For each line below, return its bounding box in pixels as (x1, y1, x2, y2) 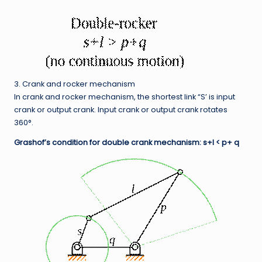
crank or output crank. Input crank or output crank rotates (14, 105, 227, 115)
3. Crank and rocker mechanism (14, 79, 135, 89)
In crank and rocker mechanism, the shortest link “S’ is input (14, 92, 235, 102)
